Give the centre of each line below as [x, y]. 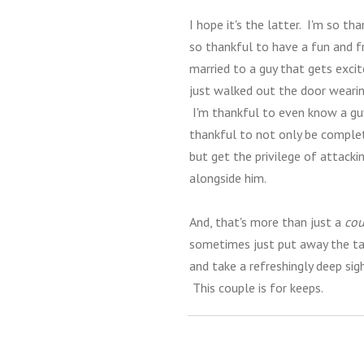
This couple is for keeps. [256, 288]
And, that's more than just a [267, 222]
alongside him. [228, 178]
